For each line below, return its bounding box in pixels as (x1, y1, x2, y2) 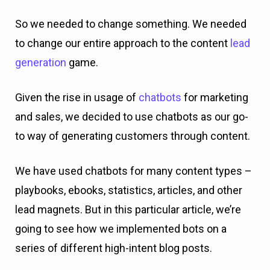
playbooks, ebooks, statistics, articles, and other (15, 183, 242, 196)
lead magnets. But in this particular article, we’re (15, 202, 241, 216)
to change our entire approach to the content (15, 36, 230, 49)
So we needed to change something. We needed (15, 17, 246, 30)
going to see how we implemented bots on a (15, 222, 227, 235)
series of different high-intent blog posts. (15, 241, 212, 254)
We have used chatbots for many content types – (15, 164, 252, 177)
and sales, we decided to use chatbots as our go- (15, 110, 248, 123)
